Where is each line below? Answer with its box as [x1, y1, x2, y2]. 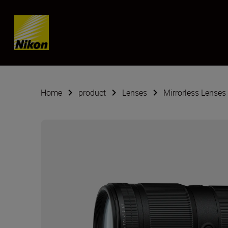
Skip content [24, 17, 68, 28]
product [78, 87, 106, 98]
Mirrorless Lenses [163, 87, 226, 98]
